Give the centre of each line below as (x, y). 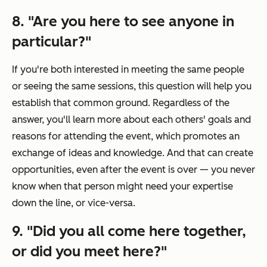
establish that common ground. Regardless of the (121, 103)
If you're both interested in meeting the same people (128, 69)
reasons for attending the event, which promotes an (126, 136)
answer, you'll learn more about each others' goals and (131, 119)
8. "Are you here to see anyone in (123, 21)
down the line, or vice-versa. (74, 203)
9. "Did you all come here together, (129, 231)
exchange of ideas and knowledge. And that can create (133, 153)
